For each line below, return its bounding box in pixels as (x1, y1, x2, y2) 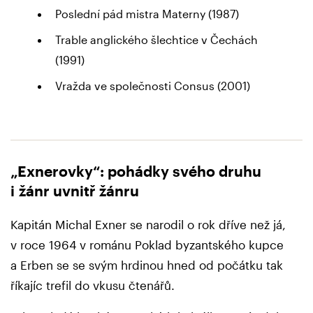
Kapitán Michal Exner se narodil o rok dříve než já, (10, 217, 286, 232)
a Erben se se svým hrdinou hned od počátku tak (10, 258, 283, 272)
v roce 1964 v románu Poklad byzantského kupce (10, 238, 284, 252)
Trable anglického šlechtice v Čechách (54, 33, 258, 47)
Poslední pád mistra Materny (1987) (54, 7, 239, 21)
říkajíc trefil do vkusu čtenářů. (10, 278, 178, 293)
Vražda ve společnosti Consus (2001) (54, 79, 250, 93)
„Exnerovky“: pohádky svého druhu (10, 161, 261, 180)
